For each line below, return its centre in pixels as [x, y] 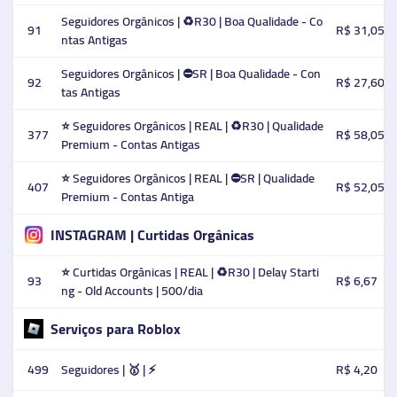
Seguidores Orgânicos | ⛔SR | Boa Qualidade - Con [191, 74]
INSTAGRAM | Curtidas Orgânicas [152, 234]
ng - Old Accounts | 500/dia [132, 291]
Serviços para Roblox [115, 328]
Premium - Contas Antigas [131, 144]
